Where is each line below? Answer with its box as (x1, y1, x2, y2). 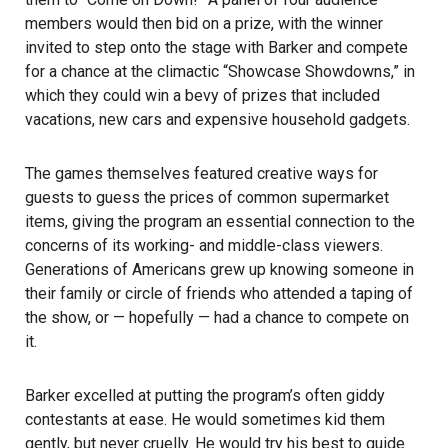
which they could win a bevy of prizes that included (25, 86, 380, 106)
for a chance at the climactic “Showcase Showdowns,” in (25, 62, 415, 82)
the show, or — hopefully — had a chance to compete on (25, 308, 409, 328)
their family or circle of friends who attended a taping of (25, 284, 413, 304)
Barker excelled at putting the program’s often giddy (25, 386, 385, 406)
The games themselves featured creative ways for (25, 164, 378, 184)
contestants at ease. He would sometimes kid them (25, 410, 385, 430)
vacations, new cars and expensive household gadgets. (25, 110, 410, 130)
